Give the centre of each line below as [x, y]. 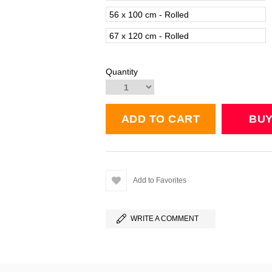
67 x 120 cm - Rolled [149, 36]
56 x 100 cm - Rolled [149, 15]
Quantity [122, 72]
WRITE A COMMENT [165, 219]
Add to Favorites [160, 180]
